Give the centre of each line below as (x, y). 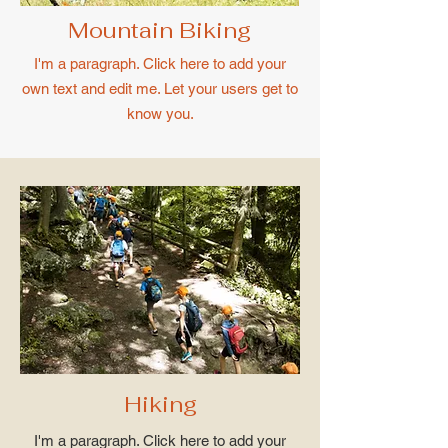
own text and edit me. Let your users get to (160, 88)
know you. (160, 113)
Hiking (160, 404)
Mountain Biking (159, 30)
